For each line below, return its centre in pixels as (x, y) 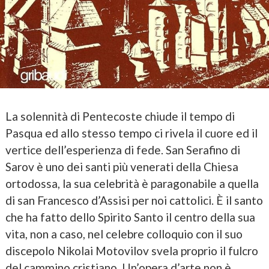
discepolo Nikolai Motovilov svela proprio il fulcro (131, 251)
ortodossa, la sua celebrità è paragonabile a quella (132, 184)
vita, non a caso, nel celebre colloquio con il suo (124, 234)
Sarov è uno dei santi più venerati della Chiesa (122, 167)
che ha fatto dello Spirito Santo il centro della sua (130, 217)
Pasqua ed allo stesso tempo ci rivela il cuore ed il (131, 133)
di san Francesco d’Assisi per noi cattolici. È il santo (134, 201)
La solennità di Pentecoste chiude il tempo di (120, 116)
